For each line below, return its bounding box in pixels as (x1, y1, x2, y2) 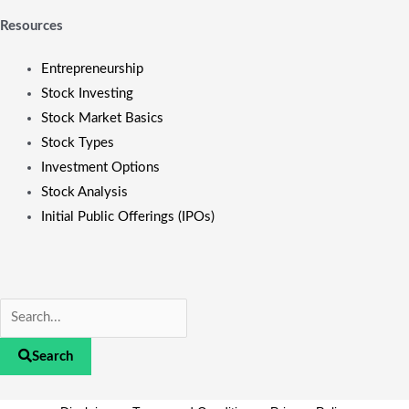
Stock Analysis (41, 184, 128, 199)
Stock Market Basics (41, 110, 163, 125)
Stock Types (41, 135, 114, 150)
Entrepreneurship (41, 61, 143, 76)
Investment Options (41, 160, 160, 174)
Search (32, 349, 73, 363)
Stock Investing (41, 86, 133, 100)
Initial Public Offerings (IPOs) (41, 209, 215, 224)
